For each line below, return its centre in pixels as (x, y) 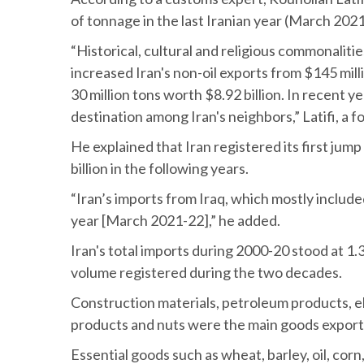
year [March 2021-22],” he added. (175, 220)
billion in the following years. (161, 168)
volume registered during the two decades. (206, 272)
